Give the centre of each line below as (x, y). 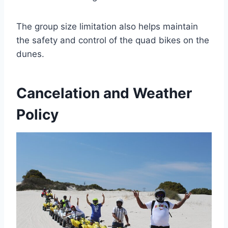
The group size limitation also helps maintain (107, 27)
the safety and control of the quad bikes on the (113, 40)
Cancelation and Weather (104, 93)
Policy (37, 115)
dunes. (30, 54)
